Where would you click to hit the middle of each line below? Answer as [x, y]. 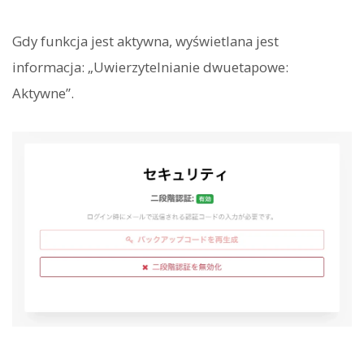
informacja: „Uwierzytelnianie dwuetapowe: [150, 67]
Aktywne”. [43, 93]
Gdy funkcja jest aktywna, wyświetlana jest [145, 41]
